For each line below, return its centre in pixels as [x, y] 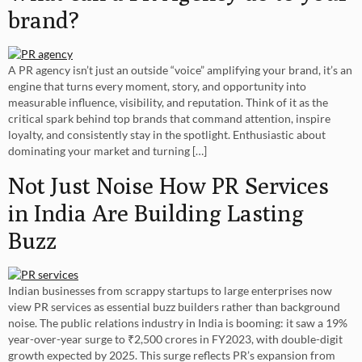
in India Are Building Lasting [156, 212]
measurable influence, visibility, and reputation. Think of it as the [168, 103]
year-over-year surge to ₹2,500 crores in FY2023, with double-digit [175, 339]
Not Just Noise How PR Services [168, 185]
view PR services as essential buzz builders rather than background [174, 306]
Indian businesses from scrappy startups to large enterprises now [170, 290]
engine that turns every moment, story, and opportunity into [157, 86]
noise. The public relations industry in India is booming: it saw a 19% [178, 322]
